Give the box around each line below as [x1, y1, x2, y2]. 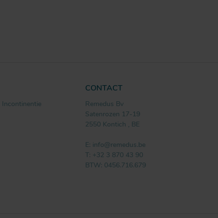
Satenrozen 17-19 [85, 109, 140, 119]
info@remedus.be [92, 140, 145, 150]
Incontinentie [2, 99, 41, 109]
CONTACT [85, 83, 123, 94]
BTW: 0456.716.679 [85, 161, 146, 170]
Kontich [103, 120, 126, 129]
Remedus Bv [85, 99, 124, 109]
